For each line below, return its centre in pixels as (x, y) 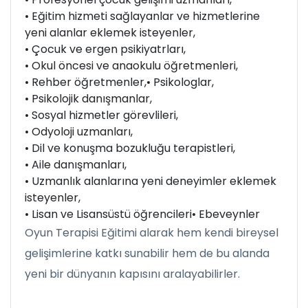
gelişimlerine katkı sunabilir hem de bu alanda (147, 253)
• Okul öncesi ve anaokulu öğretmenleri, (131, 66)
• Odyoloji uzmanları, (79, 132)
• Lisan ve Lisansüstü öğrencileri (108, 214)
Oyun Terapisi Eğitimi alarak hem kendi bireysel (152, 233)
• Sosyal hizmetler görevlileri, (101, 115)
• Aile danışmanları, (76, 165)
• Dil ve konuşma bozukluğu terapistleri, (130, 148)
